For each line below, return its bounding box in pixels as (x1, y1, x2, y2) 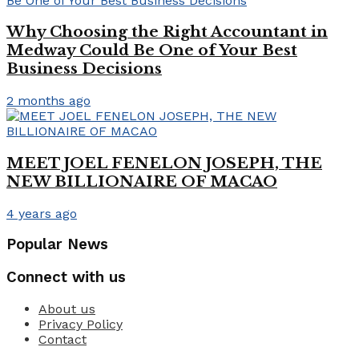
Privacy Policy (38, 316, 123, 332)
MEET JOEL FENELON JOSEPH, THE (6, 153, 322, 172)
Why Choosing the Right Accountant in (6, 22, 328, 42)
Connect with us (6, 268, 126, 286)
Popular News (6, 236, 108, 254)
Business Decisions (6, 59, 162, 79)
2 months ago (6, 93, 91, 109)
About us (38, 301, 95, 317)
